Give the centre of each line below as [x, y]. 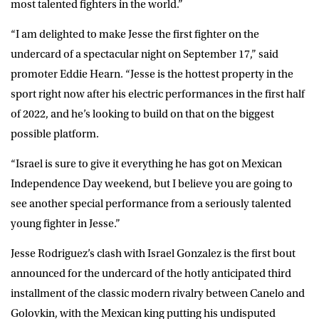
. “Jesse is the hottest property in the [207, 74]
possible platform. [55, 134]
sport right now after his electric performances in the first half [158, 94]
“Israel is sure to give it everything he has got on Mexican [146, 163]
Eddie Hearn [90, 74]
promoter [35, 74]
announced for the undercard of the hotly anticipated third [151, 273]
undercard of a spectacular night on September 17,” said [145, 54]
